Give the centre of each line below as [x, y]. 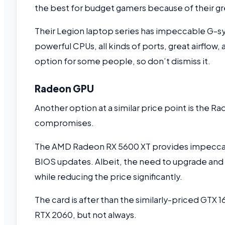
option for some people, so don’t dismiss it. [123, 61]
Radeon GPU [64, 88]
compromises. [65, 123]
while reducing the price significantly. [109, 176]
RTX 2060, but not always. [86, 215]
